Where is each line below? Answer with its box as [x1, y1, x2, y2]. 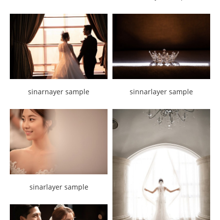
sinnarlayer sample [130, 86, 193, 96]
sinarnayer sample [28, 86, 89, 96]
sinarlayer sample [29, 182, 88, 192]
